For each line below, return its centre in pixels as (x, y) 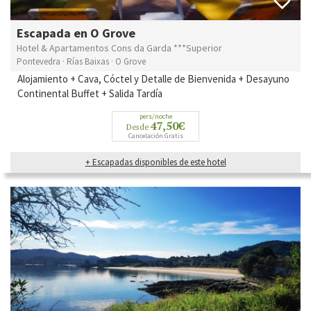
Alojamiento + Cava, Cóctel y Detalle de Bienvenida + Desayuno (153, 78)
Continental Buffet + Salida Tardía (90, 93)
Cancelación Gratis (155, 135)
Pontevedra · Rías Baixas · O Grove (81, 61)
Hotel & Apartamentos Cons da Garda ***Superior (119, 48)
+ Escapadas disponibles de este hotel (155, 162)
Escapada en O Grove (76, 33)
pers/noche (155, 116)
